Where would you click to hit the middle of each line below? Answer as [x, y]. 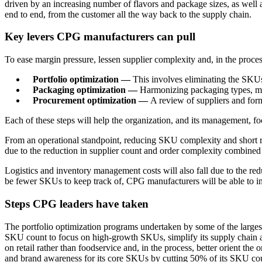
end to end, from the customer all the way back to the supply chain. [128, 14]
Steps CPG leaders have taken [77, 204]
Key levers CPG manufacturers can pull [100, 37]
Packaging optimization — [85, 90]
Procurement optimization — [92, 101]
